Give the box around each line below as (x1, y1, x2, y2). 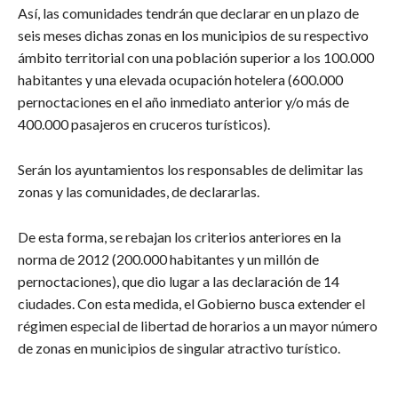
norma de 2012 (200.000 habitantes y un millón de (18, 251, 319, 268)
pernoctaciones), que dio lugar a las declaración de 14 (18, 273, 339, 291)
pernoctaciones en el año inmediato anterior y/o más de (18, 93, 349, 111)
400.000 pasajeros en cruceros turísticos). (18, 115, 270, 133)
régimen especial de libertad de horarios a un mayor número (18, 317, 378, 335)
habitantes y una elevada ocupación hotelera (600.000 (18, 71, 343, 89)
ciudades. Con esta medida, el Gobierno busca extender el (18, 295, 365, 313)
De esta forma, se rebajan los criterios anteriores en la (18, 228, 341, 246)
